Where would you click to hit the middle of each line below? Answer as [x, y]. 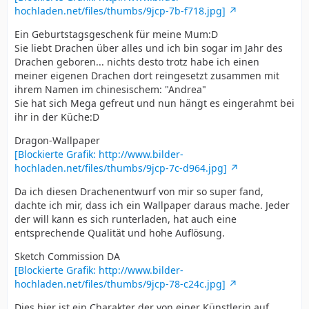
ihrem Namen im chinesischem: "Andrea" [110, 90]
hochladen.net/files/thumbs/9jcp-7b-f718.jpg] [120, 11]
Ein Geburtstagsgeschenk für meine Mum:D [116, 34]
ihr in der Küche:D [57, 117]
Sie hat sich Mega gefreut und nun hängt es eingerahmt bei [154, 103]
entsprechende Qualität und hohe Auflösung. [120, 233]
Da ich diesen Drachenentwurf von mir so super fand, [139, 192]
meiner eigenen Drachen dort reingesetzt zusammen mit [147, 76]
